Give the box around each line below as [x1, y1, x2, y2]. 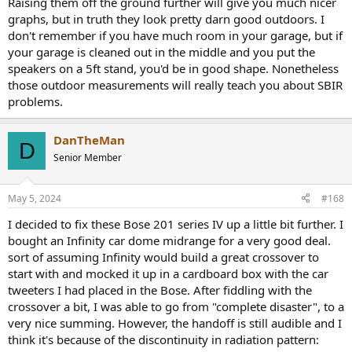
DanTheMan [53, 132, 125, 148]
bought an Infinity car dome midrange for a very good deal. [8, 232, 331, 248]
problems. [8, 93, 63, 110]
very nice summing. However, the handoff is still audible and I [8, 314, 342, 331]
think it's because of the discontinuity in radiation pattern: [8, 331, 319, 347]
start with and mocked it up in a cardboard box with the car [8, 265, 328, 281]
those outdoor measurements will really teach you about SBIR [8, 77, 343, 93]
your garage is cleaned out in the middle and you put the [8, 44, 315, 60]
